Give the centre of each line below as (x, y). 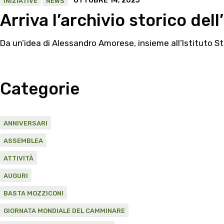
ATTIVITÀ (18, 158)
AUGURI (16, 176)
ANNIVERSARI (25, 123)
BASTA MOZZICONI (33, 193)
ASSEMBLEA (23, 141)
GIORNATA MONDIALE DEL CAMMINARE (64, 211)
